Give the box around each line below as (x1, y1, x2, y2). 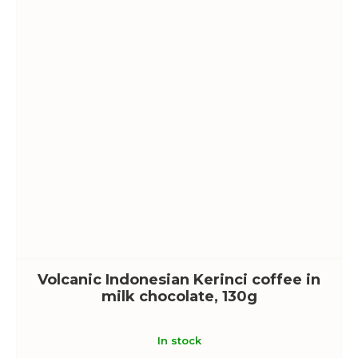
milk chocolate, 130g (101, 287, 257, 305)
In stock (157, 333, 201, 347)
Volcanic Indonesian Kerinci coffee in (38, 270, 320, 288)
